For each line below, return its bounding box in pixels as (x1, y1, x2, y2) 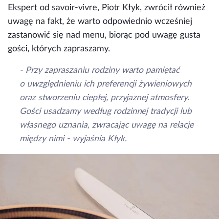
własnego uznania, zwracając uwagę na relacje (20, 120, 194, 129)
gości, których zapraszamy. (8, 44, 110, 53)
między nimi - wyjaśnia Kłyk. (20, 134, 127, 143)
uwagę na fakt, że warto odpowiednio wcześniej (8, 17, 193, 25)
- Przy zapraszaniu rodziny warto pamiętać (20, 66, 180, 74)
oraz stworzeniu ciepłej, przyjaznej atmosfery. (20, 93, 190, 102)
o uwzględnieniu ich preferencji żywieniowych (20, 79, 192, 88)
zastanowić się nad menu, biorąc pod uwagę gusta (8, 30, 201, 39)
